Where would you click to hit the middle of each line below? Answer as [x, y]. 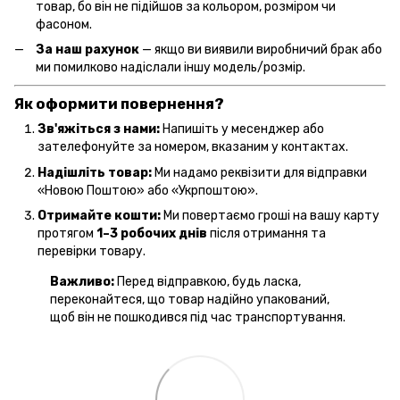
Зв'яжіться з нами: [99, 129]
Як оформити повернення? [119, 104]
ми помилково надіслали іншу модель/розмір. [171, 68]
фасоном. [64, 24]
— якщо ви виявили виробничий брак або [261, 50]
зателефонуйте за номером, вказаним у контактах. [193, 147]
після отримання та [267, 234]
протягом [67, 234]
